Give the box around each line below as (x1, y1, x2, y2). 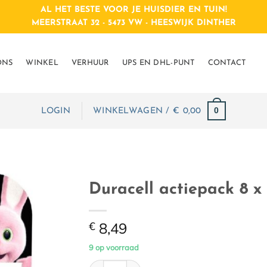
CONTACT (207, 59, 246, 67)
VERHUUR (71, 59, 109, 67)
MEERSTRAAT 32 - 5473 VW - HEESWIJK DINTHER (31, 18, 236, 27)
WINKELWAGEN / (93, 106, 173, 116)
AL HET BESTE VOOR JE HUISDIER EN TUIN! (40, 5, 227, 14)
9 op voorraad (89, 243, 139, 253)
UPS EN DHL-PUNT (122, 59, 195, 67)
